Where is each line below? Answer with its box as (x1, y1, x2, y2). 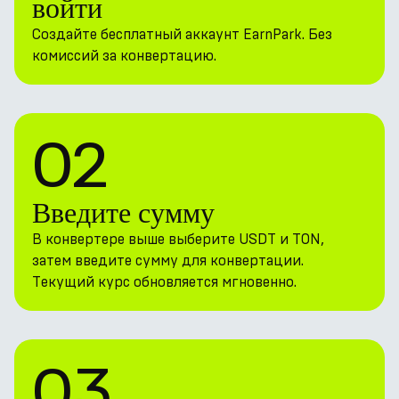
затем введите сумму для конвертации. (32, 252, 304, 269)
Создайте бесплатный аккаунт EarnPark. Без (32, 26, 332, 43)
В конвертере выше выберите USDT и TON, (32, 231, 324, 248)
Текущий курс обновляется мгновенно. (32, 273, 297, 290)
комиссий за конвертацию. (32, 47, 216, 64)
